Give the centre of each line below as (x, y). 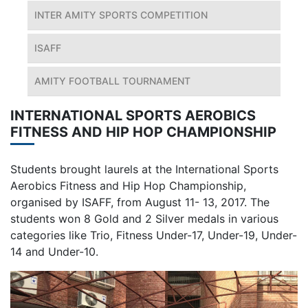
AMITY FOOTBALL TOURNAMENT (112, 81)
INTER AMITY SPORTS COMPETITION (121, 15)
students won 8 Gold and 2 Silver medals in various (144, 219)
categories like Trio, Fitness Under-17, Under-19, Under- (154, 235)
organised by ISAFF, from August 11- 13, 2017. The (140, 202)
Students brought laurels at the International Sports (144, 169)
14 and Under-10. (54, 252)
